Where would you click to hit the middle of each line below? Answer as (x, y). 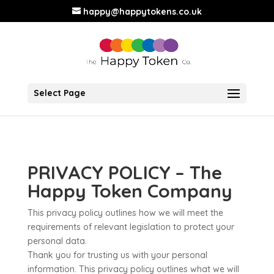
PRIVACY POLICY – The (124, 172)
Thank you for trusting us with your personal (117, 255)
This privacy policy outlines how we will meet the (125, 213)
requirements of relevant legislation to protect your (131, 227)
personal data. (57, 241)
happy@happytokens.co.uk (142, 11)
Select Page (59, 93)
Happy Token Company (130, 191)
